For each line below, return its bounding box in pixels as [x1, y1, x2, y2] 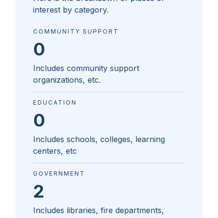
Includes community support [33, 63, 139, 73]
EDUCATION [33, 99, 77, 107]
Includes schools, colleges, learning [33, 134, 165, 145]
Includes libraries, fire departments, [33, 205, 164, 216]
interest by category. [33, 5, 109, 15]
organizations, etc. [33, 75, 101, 85]
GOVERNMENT [33, 170, 85, 178]
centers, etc [33, 146, 77, 156]
